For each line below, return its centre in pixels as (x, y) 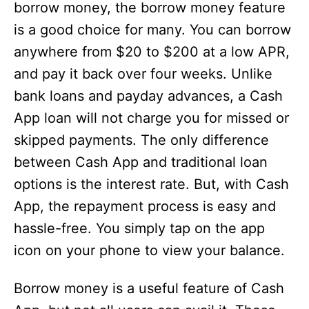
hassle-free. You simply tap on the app (139, 229)
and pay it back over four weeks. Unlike (143, 74)
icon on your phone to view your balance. (149, 251)
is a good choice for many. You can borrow (152, 30)
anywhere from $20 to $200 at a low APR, (152, 52)
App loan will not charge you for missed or (151, 118)
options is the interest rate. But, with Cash (151, 185)
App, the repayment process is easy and (145, 207)
